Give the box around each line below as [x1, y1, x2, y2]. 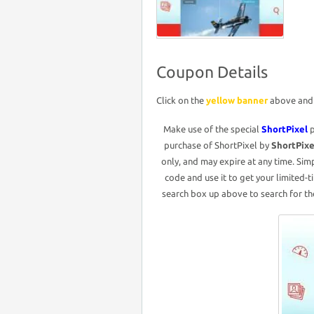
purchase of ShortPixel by [164, 139, 271, 150]
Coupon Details [156, 62, 268, 81]
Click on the [156, 95, 206, 105]
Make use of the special [163, 123, 261, 134]
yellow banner [206, 95, 268, 105]
